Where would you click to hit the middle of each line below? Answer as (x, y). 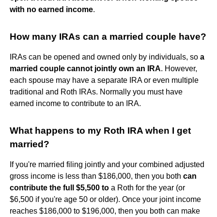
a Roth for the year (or (147, 187)
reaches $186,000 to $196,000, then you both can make (105, 211)
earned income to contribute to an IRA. (75, 103)
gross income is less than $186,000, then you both (96, 176)
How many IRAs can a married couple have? (108, 36)
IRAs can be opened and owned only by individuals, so (105, 57)
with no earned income (51, 9)
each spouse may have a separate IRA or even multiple (104, 80)
